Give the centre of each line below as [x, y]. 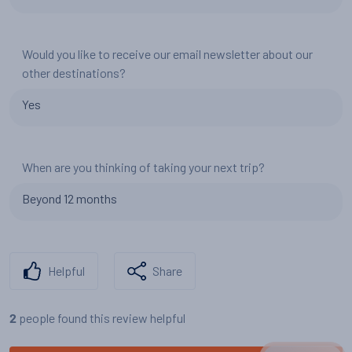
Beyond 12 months [70, 198]
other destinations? [74, 73]
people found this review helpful [102, 318]
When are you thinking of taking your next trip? [143, 167]
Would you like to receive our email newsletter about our [167, 54]
